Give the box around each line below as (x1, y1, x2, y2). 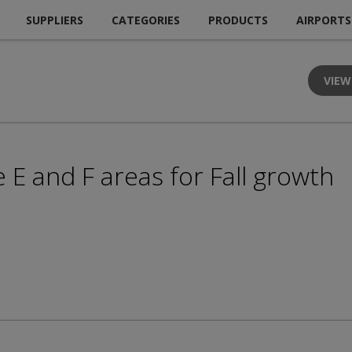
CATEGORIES (112, 12, 180, 27)
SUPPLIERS (26, 12, 83, 27)
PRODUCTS (208, 12, 268, 27)
